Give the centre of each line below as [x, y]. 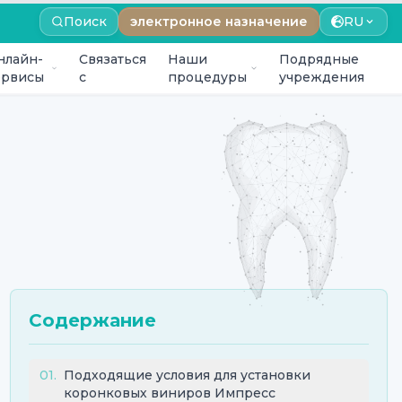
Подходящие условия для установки [187, 375]
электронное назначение [219, 22]
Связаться [112, 59]
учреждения [321, 77]
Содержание [92, 320]
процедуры [207, 77]
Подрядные [319, 59]
